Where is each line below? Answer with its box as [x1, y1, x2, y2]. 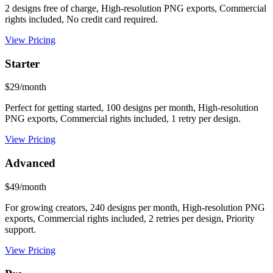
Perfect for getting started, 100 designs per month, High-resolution [5, 102, 258, 113]
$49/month [5, 181, 46, 192]
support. [5, 224, 36, 235]
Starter [5, 57, 40, 70]
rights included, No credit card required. [5, 13, 158, 24]
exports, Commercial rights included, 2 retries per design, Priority [5, 213, 255, 224]
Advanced [5, 157, 55, 170]
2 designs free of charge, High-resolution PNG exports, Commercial [5, 2, 266, 13]
